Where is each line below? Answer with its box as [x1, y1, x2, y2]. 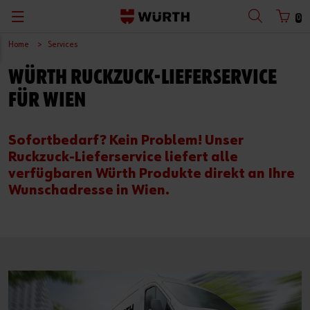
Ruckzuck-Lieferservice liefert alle [8, 150, 238, 164]
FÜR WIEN [8, 91, 86, 111]
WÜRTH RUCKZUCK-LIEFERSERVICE [8, 68, 277, 89]
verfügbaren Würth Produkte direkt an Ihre [8, 167, 295, 181]
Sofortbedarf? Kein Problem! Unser [8, 134, 244, 147]
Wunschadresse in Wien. [8, 183, 170, 197]
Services [48, 40, 77, 49]
